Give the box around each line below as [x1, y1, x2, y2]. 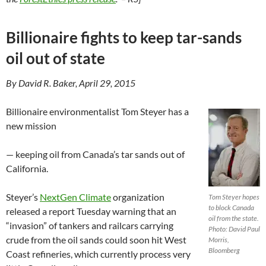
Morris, [208, 235, 229, 244]
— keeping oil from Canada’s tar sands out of [6, 148, 185, 160]
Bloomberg [208, 245, 240, 255]
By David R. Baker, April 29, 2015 [6, 77, 135, 88]
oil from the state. [208, 213, 259, 223]
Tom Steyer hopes [208, 192, 259, 201]
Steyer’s [6, 191, 40, 202]
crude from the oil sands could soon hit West [6, 233, 186, 245]
